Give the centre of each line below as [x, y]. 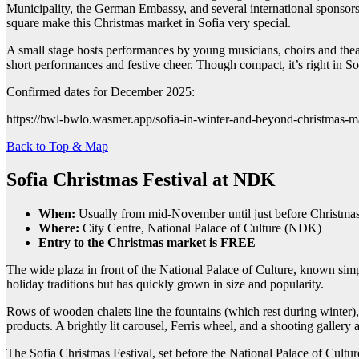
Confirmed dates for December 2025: [101, 91]
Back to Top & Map [57, 146]
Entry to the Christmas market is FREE [147, 243]
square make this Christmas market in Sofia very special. [149, 22]
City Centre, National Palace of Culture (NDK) [200, 228]
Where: [59, 228]
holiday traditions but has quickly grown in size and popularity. [165, 284]
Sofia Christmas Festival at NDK [141, 180]
